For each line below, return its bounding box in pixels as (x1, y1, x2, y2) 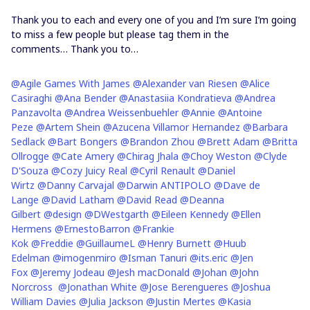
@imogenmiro (53, 251, 116, 265)
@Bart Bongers (48, 135, 118, 149)
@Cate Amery (52, 149, 114, 163)
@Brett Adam (197, 135, 259, 149)
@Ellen (231, 208, 261, 221)
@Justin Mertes (146, 295, 215, 309)
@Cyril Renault (130, 164, 195, 178)
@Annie (181, 106, 215, 120)
